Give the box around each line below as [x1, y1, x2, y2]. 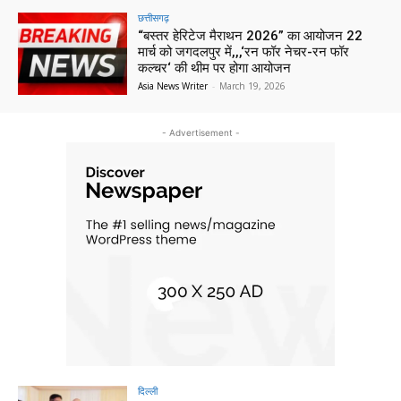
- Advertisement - [161, 127, 240, 139]
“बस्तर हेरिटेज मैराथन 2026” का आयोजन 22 [138, 28, 363, 45]
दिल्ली [138, 384, 158, 398]
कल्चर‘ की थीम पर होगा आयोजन [138, 60, 292, 77]
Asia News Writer [138, 80, 209, 93]
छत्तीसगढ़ [138, 11, 170, 25]
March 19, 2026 [219, 80, 286, 93]
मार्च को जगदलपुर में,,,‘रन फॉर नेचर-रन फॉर [138, 44, 350, 61]
